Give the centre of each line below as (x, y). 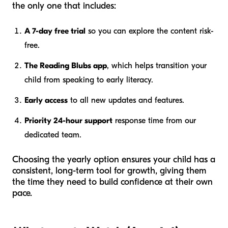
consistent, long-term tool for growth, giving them (109, 170)
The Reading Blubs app (66, 65)
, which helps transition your (157, 65)
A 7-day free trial (55, 31)
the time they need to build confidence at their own (112, 182)
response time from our (154, 120)
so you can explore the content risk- (150, 31)
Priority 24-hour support (68, 120)
